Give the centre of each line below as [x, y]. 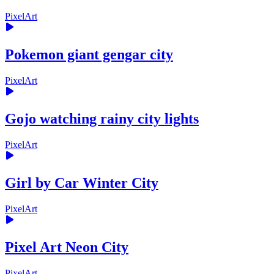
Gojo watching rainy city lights [102, 118]
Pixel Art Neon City [67, 247]
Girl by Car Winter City [82, 183]
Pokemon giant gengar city [89, 55]
